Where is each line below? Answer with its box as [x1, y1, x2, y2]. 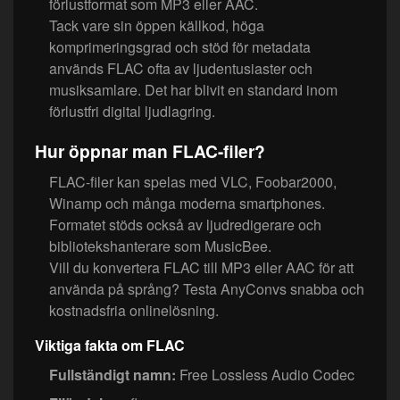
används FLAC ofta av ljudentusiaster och [49, 58, 312, 79]
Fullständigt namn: [49, 364, 176, 386]
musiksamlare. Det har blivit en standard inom [49, 79, 337, 100]
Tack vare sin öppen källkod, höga [49, 15, 264, 36]
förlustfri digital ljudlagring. [49, 101, 215, 121]
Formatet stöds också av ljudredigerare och [49, 214, 321, 236]
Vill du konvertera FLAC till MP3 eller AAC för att [49, 257, 354, 279]
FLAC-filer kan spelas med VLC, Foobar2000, [49, 171, 337, 193]
